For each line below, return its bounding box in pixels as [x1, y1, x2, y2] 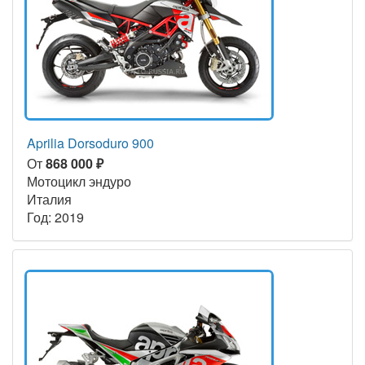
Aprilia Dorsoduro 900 [27, 133, 154, 152]
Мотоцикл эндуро [27, 171, 131, 191]
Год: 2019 [27, 207, 84, 226]
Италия [27, 189, 72, 209]
